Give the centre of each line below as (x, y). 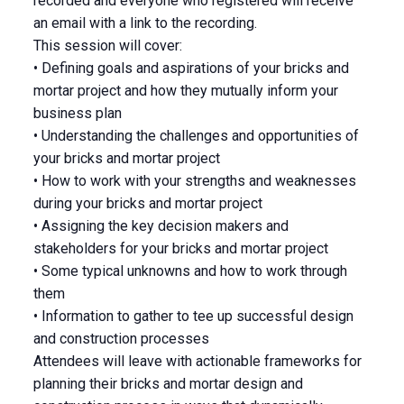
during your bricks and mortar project (147, 203)
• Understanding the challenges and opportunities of (196, 136)
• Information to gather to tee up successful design (193, 316)
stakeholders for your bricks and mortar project (180, 248)
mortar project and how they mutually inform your (185, 91)
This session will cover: (107, 46)
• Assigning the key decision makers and (161, 226)
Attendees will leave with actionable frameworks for (197, 361)
